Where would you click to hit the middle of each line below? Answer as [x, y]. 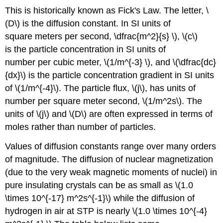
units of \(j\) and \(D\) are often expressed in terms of [109, 114]
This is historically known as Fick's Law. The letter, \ [107, 11]
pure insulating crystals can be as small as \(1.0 [99, 185]
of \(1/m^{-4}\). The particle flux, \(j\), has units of [101, 88]
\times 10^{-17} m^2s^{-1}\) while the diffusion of [100, 198]
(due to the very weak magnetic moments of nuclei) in [111, 172]
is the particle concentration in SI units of [86, 50]
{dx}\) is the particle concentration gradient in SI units [110, 75]
